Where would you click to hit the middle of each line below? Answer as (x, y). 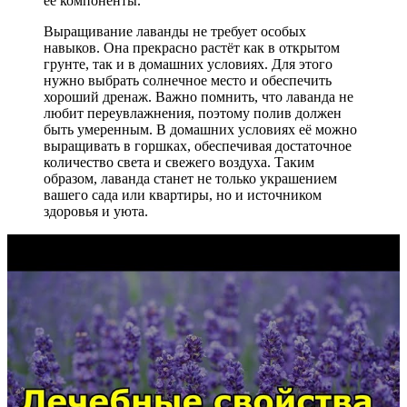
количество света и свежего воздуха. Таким (179, 162)
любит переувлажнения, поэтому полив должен (193, 113)
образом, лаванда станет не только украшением (190, 178)
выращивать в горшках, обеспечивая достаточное (198, 145)
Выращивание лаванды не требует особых (175, 31)
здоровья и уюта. (96, 211)
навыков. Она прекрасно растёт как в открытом (192, 47)
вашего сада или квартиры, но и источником (183, 194)
